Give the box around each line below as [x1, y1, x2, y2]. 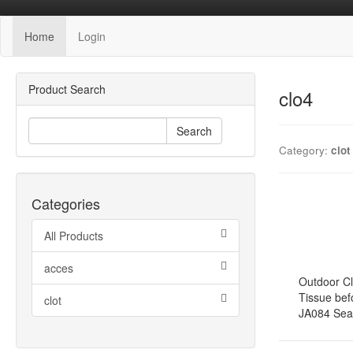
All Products [44, 228, 103, 243]
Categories [32, 193, 100, 214]
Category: [278, 143, 331, 158]
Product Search [28, 81, 106, 97]
